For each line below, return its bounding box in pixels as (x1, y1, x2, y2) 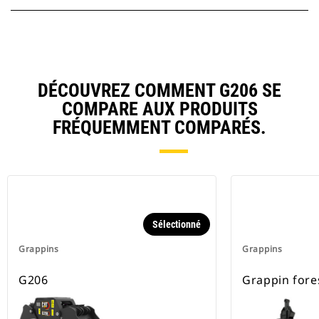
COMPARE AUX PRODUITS (61, 98, 258, 120)
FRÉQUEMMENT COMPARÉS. (53, 117, 266, 139)
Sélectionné (152, 219, 201, 231)
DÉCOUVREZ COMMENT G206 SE (38, 80, 281, 102)
